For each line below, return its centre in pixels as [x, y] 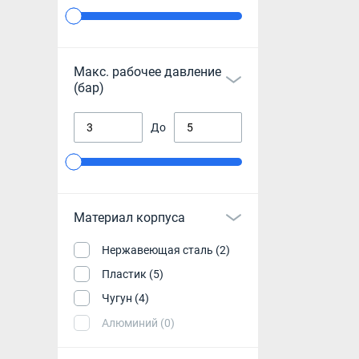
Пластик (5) [133, 274]
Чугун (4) [125, 298]
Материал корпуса [129, 217]
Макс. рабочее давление [147, 71]
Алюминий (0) [138, 323]
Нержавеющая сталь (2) [166, 250]
